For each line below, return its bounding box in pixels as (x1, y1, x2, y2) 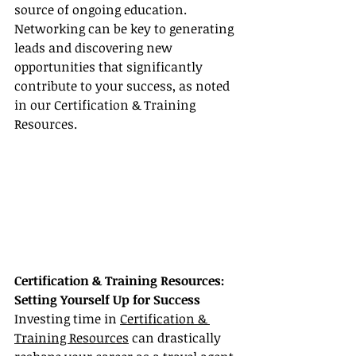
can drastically (129, 329, 224, 347)
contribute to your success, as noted (14, 77, 233, 95)
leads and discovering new (14, 39, 176, 57)
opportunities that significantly (14, 58, 206, 76)
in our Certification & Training (14, 96, 199, 114)
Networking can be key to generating (14, 20, 237, 38)
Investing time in (14, 310, 120, 328)
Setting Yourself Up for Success (14, 291, 200, 309)
